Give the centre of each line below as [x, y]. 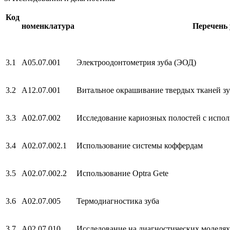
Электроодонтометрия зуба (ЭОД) [136, 62]
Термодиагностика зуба [118, 201]
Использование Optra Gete [122, 173]
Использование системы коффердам [140, 145]
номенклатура [48, 26]
